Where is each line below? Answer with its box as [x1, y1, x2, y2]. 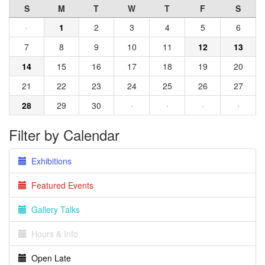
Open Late [27, 252, 71, 264]
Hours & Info [27, 228, 78, 240]
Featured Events [27, 179, 93, 191]
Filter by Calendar [9, 124, 119, 145]
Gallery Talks [27, 203, 80, 215]
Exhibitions [27, 155, 72, 167]
